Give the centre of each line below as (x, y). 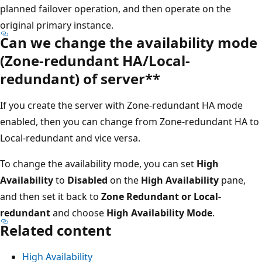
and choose (78, 213)
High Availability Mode (159, 213)
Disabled (87, 180)
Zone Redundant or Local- (161, 196)
